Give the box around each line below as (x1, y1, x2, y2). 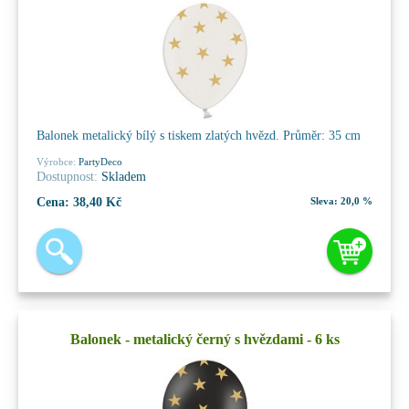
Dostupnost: (37, 169, 98, 184)
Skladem (98, 169, 146, 184)
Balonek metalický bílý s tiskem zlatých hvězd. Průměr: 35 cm (37, 128, 361, 142)
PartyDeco (76, 155, 122, 167)
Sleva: (310, 194, 338, 206)
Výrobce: (37, 155, 76, 167)
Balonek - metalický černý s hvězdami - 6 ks (69, 330, 340, 347)
